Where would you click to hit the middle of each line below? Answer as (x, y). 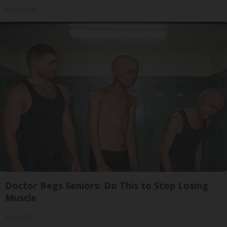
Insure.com (21, 9)
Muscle (21, 197)
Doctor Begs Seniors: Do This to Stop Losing (107, 185)
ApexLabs (18, 217)
